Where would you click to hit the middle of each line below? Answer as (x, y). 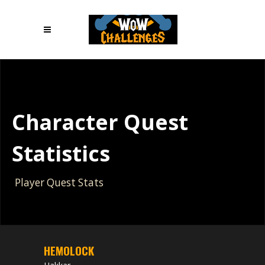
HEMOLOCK (69, 250)
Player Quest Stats (59, 182)
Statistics (61, 153)
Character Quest (100, 122)
